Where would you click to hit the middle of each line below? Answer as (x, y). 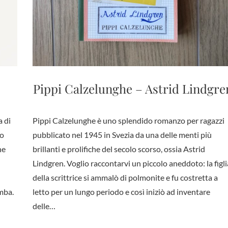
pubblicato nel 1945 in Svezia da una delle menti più (122, 134)
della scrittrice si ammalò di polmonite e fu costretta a (125, 177)
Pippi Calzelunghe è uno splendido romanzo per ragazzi (128, 120)
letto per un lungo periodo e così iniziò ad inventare (121, 191)
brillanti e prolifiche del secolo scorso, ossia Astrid (119, 149)
